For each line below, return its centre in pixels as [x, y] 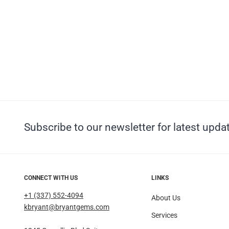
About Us [166, 198]
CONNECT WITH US [51, 178]
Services [164, 215]
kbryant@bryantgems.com [67, 207]
